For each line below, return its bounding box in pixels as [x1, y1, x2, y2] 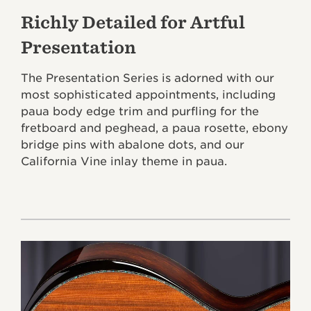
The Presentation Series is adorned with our [21, 72, 274, 85]
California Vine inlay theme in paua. [21, 155, 227, 169]
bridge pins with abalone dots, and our [21, 138, 244, 152]
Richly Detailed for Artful [21, 12, 245, 33]
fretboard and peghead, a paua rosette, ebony [21, 121, 288, 135]
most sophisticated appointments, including [21, 88, 276, 102]
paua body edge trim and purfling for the [21, 105, 259, 119]
